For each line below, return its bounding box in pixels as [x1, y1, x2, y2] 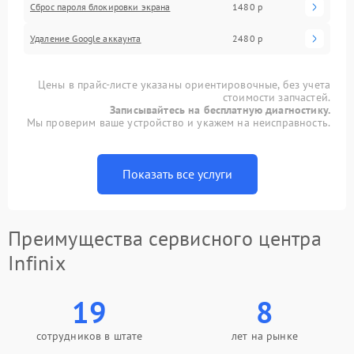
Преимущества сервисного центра [8, 224, 322, 251]
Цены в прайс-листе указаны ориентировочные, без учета [38, 77, 330, 92]
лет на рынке [232, 328, 298, 343]
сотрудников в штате [36, 328, 143, 343]
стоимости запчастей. [222, 89, 330, 104]
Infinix [8, 249, 66, 276]
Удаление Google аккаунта [30, 32, 141, 44]
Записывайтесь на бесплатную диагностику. [110, 102, 330, 117]
